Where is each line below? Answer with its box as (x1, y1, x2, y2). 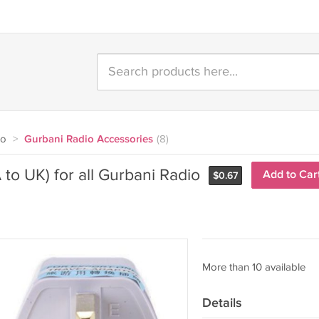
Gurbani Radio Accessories (23, 133, 153, 146)
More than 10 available (202, 261, 305, 273)
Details (202, 296, 242, 310)
